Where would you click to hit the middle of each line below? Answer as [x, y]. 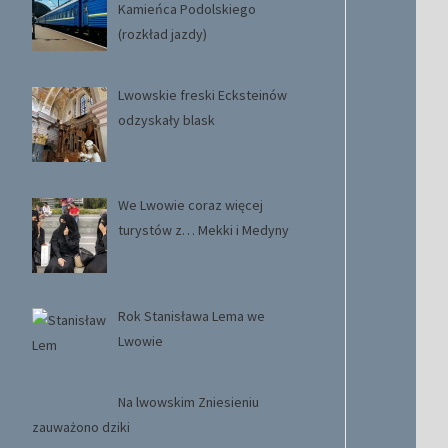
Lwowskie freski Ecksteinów [202, 94]
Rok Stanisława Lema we [191, 316]
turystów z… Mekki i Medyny [203, 230]
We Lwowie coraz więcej [190, 205]
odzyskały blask [166, 119]
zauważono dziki [81, 426]
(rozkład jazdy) [162, 34]
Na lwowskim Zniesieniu [188, 401]
